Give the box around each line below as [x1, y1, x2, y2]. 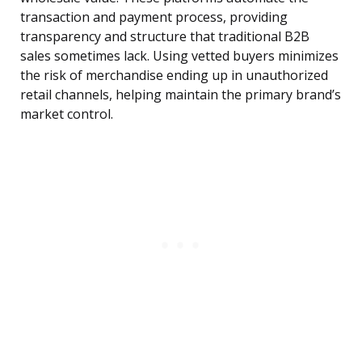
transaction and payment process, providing [20, 8, 288, 27]
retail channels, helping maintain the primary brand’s [20, 86, 341, 104]
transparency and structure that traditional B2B [20, 27, 309, 46]
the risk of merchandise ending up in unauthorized [20, 66, 328, 85]
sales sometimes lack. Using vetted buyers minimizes [20, 47, 339, 65]
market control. [20, 105, 113, 124]
